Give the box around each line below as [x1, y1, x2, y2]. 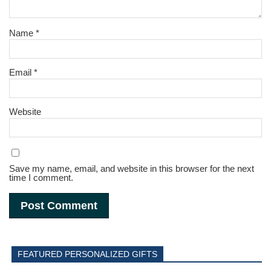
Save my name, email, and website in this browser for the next [9, 163, 255, 174]
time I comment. [9, 172, 74, 183]
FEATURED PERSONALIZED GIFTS [17, 250, 157, 260]
